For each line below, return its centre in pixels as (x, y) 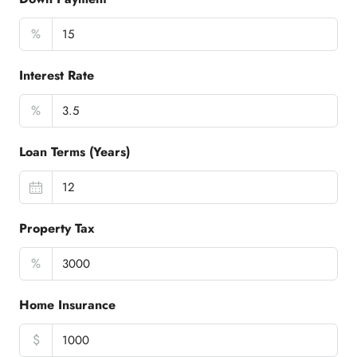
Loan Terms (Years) (75, 152)
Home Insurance (67, 305)
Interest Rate (57, 76)
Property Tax (57, 229)
